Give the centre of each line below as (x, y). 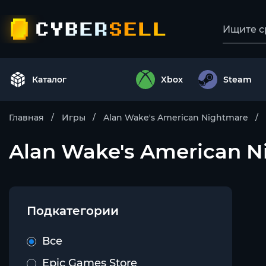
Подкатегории (73, 211)
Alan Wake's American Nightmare (176, 118)
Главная (26, 118)
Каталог (49, 80)
